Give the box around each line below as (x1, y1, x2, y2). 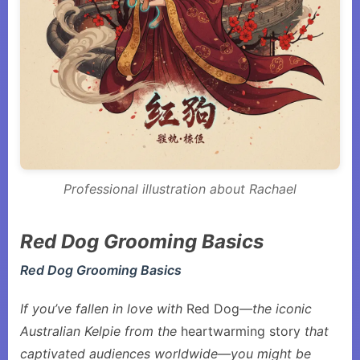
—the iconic (239, 301, 312, 317)
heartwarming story (181, 323, 301, 339)
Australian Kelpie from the (20, 323, 181, 339)
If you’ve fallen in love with (20, 301, 186, 317)
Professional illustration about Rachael (63, 181, 297, 197)
